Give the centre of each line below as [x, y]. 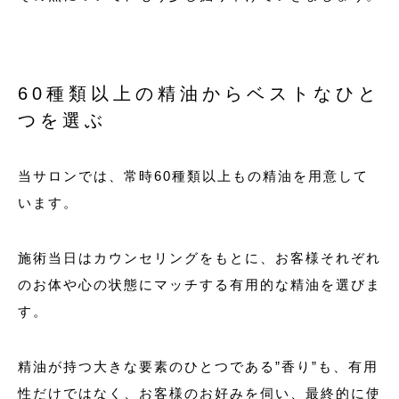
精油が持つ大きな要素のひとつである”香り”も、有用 [198, 366]
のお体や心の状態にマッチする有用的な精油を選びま [199, 284]
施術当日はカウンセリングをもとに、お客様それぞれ [199, 257]
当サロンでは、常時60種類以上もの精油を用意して [193, 175]
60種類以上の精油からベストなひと [199, 94]
